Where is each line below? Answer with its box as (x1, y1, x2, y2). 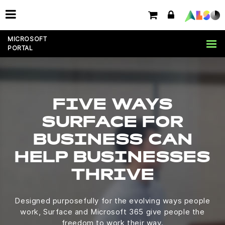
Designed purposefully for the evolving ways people (15, 195, 210, 205)
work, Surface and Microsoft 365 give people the (20, 206, 205, 216)
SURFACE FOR (42, 116, 183, 131)
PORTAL (8, 44, 33, 52)
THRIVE (71, 168, 154, 184)
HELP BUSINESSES (15, 151, 210, 166)
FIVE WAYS (52, 98, 173, 114)
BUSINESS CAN (33, 133, 192, 149)
